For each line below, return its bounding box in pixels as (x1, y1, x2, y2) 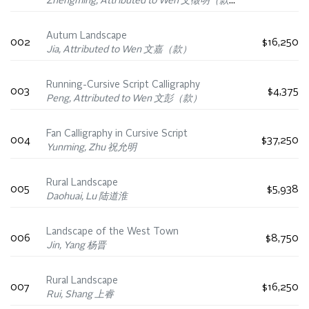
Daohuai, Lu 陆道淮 (46, 192, 128, 202)
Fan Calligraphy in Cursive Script (46, 129, 188, 139)
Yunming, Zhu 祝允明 (46, 143, 137, 153)
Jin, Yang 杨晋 (46, 241, 106, 251)
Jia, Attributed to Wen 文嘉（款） (46, 45, 192, 55)
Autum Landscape (46, 31, 127, 41)
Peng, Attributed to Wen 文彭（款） (46, 94, 202, 104)
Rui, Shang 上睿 (46, 290, 114, 300)
